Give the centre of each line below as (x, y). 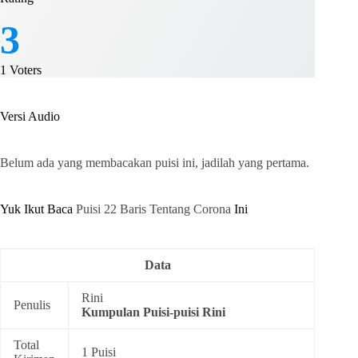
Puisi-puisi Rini (184, 312)
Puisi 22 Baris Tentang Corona (155, 209)
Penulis (32, 305)
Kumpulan (112, 312)
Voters (24, 70)
